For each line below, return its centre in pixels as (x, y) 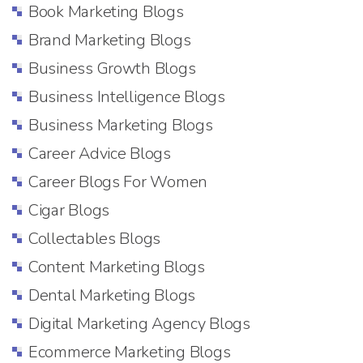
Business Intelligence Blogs (127, 96)
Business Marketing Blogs (121, 125)
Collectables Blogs (95, 238)
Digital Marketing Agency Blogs (139, 323)
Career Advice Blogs (100, 153)
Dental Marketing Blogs (112, 295)
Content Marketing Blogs (117, 267)
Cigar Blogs (69, 210)
